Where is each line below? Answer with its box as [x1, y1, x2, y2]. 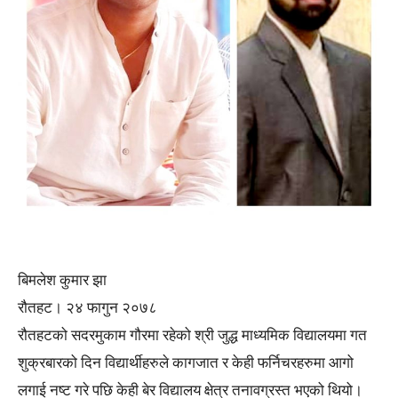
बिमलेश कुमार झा [18, 269, 107, 290]
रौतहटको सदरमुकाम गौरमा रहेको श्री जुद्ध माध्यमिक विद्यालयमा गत [18, 324, 367, 345]
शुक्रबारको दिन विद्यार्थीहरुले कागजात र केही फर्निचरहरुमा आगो [18, 352, 354, 372]
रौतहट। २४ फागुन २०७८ [18, 297, 157, 317]
